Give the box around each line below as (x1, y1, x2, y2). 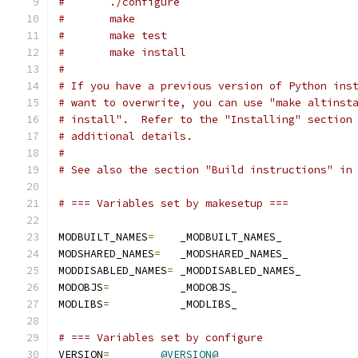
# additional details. (58, 129, 193, 143)
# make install (109, 46, 186, 59)
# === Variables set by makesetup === (58, 197, 288, 210)
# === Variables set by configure (58, 331, 263, 344)
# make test (109, 29, 167, 42)
